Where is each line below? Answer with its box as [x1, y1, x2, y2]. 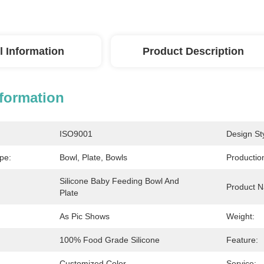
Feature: [226, 235, 258, 245]
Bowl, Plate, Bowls [60, 153, 127, 162]
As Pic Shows [60, 212, 110, 221]
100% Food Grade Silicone [60, 235, 160, 245]
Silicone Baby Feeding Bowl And [60, 176, 179, 186]
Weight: [226, 212, 255, 221]
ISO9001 [60, 129, 93, 138]
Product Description [143, 45, 244, 57]
